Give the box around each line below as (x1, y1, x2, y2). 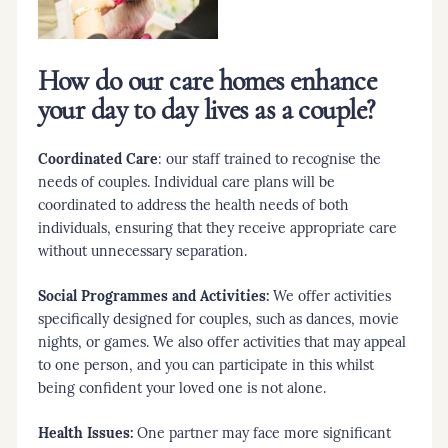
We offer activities (272, 284, 391, 305)
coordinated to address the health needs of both (37, 193, 348, 214)
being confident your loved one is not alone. (37, 376, 326, 397)
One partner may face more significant (136, 421, 391, 442)
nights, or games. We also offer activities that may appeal (37, 330, 406, 351)
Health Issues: (37, 420, 137, 442)
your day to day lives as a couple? (37, 92, 375, 127)
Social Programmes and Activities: (37, 283, 273, 305)
